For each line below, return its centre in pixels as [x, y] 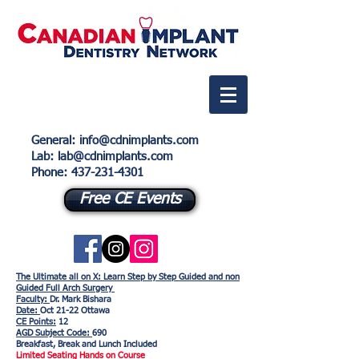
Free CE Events [130, 199]
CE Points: [36, 322]
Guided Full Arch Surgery [65, 288]
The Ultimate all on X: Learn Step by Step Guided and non [128, 277]
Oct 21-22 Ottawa [75, 311]
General [51, 141]
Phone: [51, 173]
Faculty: [33, 299]
